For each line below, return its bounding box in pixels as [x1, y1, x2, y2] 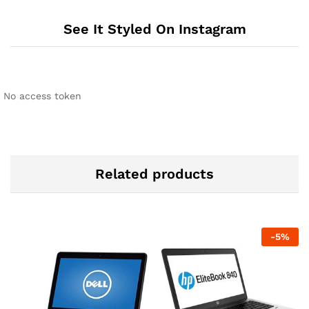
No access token [3, 90, 81, 102]
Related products [95, 166, 214, 183]
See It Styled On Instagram [63, 21, 246, 38]
